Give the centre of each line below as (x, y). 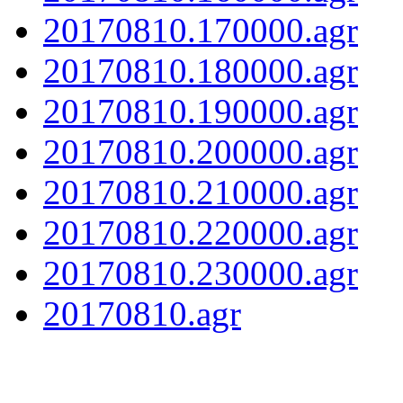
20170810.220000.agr (201, 232)
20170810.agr (142, 313)
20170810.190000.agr (201, 111)
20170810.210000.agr (201, 192)
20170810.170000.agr (201, 30)
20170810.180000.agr (201, 70)
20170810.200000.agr (201, 151)
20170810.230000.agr (201, 273)
